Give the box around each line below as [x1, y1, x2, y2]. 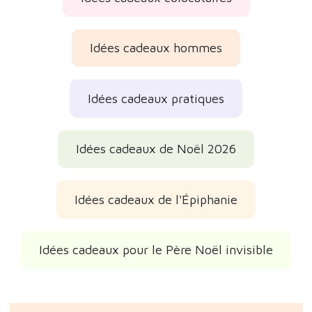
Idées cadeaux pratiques [88, 109, 224, 125]
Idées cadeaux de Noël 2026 [76, 160, 236, 175]
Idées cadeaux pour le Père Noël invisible [39, 261, 273, 276]
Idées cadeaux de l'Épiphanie [75, 210, 237, 226]
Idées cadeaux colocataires [80, 8, 232, 24]
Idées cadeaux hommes [90, 59, 222, 75]
